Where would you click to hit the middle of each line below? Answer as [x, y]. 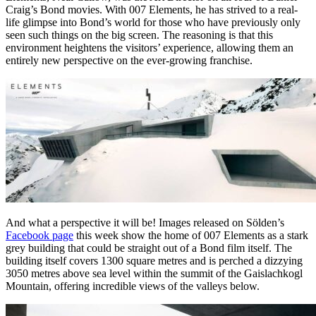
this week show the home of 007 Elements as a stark [191, 235]
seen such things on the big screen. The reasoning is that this [139, 35]
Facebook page [39, 235]
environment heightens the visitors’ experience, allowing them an [150, 47]
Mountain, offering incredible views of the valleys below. [133, 286]
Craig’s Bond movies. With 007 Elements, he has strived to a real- [152, 9]
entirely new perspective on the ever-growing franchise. [129, 60]
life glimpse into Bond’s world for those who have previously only [153, 22]
